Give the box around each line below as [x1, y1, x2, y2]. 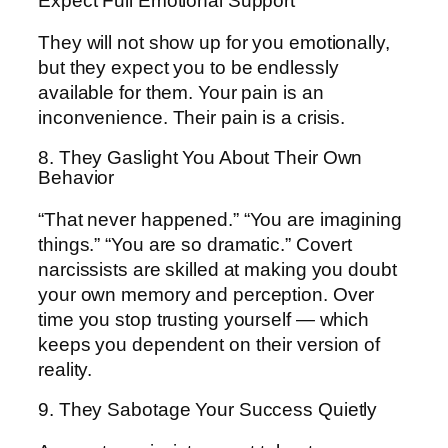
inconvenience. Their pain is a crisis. [38, 106, 346, 128]
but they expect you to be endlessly [38, 56, 339, 78]
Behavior [38, 167, 115, 189]
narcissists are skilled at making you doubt [38, 258, 397, 280]
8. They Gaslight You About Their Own [38, 147, 363, 169]
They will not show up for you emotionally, [38, 31, 390, 53]
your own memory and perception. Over [38, 283, 375, 305]
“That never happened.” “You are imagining [38, 208, 402, 230]
